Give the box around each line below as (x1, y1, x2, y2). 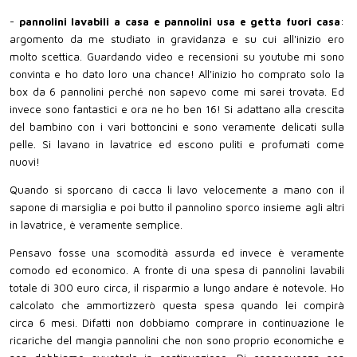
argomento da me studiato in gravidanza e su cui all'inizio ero (10, 32, 344, 45)
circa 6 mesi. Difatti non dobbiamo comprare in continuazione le (10, 316, 344, 330)
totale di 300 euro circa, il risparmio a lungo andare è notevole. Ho (10, 281, 344, 295)
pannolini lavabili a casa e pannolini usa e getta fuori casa (18, 14, 340, 28)
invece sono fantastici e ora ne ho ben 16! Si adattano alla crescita (10, 102, 344, 116)
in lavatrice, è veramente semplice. (10, 218, 182, 231)
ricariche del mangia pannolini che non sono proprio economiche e (10, 334, 344, 347)
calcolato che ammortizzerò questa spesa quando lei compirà (10, 299, 344, 312)
